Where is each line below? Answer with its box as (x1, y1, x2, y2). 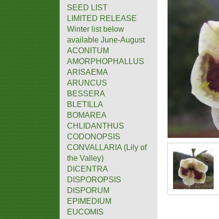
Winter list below (67, 24, 124, 33)
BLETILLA (67, 100, 103, 109)
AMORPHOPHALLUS (67, 57, 144, 66)
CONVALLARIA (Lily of (67, 143, 147, 152)
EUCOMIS (67, 207, 104, 216)
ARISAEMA (67, 67, 108, 76)
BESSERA (67, 89, 105, 98)
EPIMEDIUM (67, 197, 111, 205)
